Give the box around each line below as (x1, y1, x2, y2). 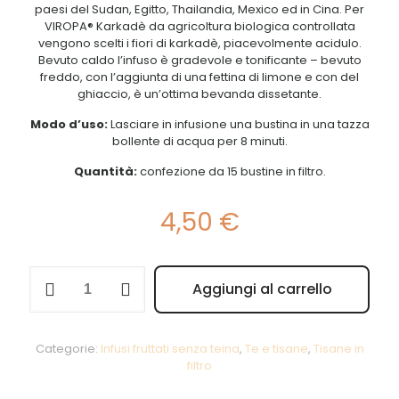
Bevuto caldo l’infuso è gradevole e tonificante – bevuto (37, 52, 362, 69)
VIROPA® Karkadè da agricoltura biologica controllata (44, 18, 355, 35)
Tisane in (313, 340, 364, 357)
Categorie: (35, 340, 101, 357)
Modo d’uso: (29, 116, 108, 133)
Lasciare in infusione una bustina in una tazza (107, 116, 370, 133)
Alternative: (29, 289, 97, 306)
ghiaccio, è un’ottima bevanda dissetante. (77, 85, 322, 102)
